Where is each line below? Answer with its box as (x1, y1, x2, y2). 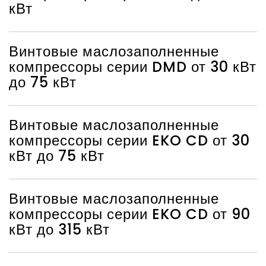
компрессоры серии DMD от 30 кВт (9, 56, 256, 77)
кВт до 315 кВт (9, 219, 110, 239)
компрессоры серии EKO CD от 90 (9, 204, 251, 224)
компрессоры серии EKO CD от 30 (9, 130, 250, 150)
